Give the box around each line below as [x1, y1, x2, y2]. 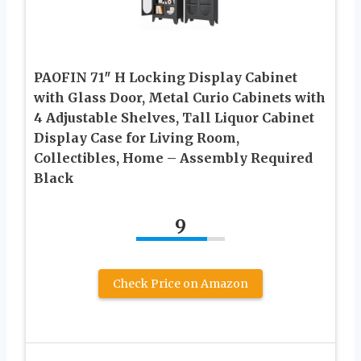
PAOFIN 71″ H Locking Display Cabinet [34, 69, 297, 86]
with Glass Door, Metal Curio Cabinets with [34, 89, 326, 106]
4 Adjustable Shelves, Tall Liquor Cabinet [34, 110, 314, 127]
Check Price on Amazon [113, 276, 248, 292]
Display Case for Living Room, [34, 130, 239, 147]
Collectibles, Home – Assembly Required [34, 150, 313, 167]
